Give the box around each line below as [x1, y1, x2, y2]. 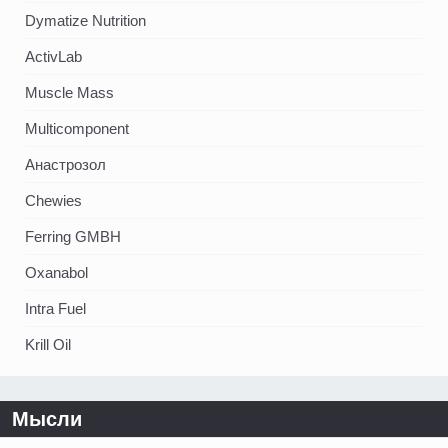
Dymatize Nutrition [25, 12, 146, 30]
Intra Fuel [25, 300, 86, 318]
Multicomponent [25, 120, 129, 138]
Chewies [25, 192, 82, 210]
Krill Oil [25, 336, 71, 354]
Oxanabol [25, 264, 88, 282]
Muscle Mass [25, 84, 114, 102]
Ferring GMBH [25, 228, 121, 246]
